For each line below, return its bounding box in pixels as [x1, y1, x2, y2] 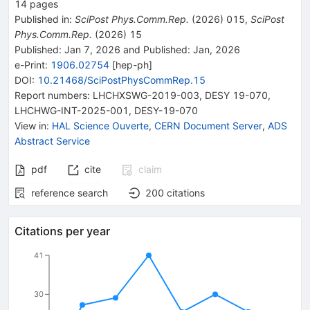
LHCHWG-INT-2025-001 [15, 104, 129, 116]
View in [15, 119, 46, 131]
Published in [15, 12, 69, 25]
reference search [31, 186, 108, 199]
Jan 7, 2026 [62, 43, 120, 55]
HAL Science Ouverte [52, 119, 149, 131]
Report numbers [15, 89, 87, 101]
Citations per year [15, 224, 110, 238]
